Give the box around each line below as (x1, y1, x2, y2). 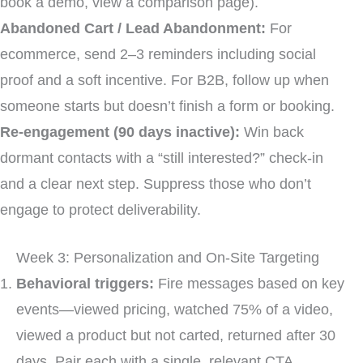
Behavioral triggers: (16, 275, 154, 293)
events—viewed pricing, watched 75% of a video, (16, 301, 333, 318)
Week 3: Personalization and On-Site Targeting (16, 249, 319, 267)
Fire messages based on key (154, 275, 344, 293)
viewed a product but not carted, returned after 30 (16, 327, 335, 344)
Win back (240, 122, 304, 140)
